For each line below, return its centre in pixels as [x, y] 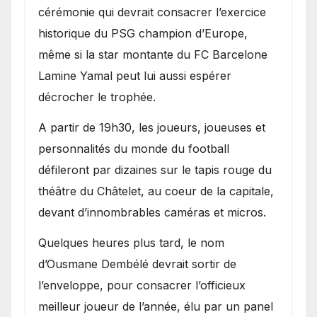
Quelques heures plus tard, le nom [131, 242]
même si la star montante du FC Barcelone [153, 55]
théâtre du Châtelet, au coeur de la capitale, [156, 191]
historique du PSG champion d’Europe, [143, 34]
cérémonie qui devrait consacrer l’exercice [152, 12]
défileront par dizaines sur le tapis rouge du [155, 170]
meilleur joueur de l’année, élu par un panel [156, 306]
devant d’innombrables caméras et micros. [152, 213]
